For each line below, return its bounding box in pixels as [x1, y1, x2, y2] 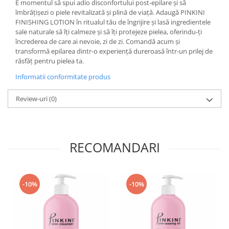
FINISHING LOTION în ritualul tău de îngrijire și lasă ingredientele [15, 17, 211, 27]
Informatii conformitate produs [15, 72, 110, 81]
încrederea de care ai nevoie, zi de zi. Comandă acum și [15, 36, 180, 46]
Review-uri [16, 94, 49, 103]
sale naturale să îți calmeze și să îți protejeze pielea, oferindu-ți [15, 27, 202, 36]
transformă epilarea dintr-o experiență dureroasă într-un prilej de [15, 46, 213, 56]
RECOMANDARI [69, 138, 160, 156]
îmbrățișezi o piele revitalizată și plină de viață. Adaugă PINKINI [15, 7, 205, 17]
